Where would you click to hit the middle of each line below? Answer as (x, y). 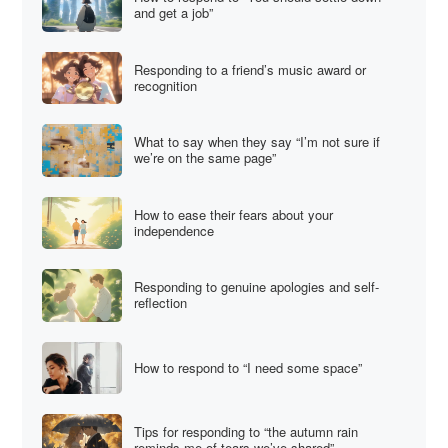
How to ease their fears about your (234, 214)
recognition (166, 85)
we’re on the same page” (205, 158)
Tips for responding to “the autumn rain (246, 432)
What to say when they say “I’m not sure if (257, 142)
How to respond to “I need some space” (248, 367)
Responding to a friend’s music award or (250, 69)
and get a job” (174, 13)
